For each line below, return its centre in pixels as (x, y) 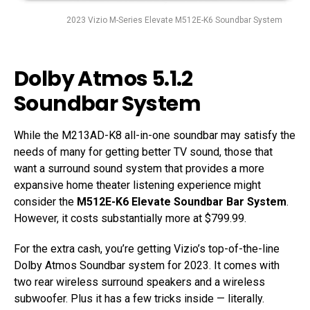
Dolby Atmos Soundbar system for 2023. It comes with (147, 266)
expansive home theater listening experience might (137, 185)
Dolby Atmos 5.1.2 (103, 79)
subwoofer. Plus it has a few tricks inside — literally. (139, 299)
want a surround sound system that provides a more (139, 169)
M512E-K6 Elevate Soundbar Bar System (182, 202)
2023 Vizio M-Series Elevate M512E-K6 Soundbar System (174, 20)
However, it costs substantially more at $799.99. (130, 219)
